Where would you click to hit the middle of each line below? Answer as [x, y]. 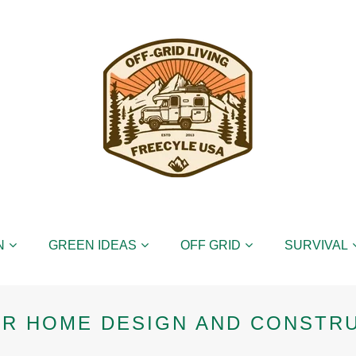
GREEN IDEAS [92, 245]
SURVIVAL [316, 245]
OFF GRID [210, 245]
